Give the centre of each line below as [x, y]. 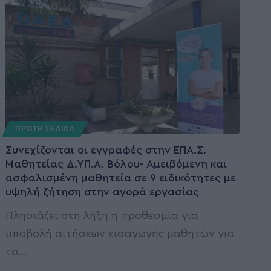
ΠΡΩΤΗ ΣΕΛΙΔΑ [45, 129]
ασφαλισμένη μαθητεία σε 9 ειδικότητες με [121, 178]
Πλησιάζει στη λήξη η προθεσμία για [102, 215]
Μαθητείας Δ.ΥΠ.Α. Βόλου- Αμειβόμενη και [116, 164]
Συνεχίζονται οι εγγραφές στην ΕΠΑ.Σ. [106, 150]
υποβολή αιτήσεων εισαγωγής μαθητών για [120, 233]
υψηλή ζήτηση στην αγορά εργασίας [103, 191]
